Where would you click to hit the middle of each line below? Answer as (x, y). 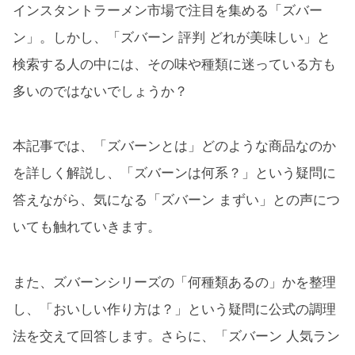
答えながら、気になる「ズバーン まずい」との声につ (176, 200)
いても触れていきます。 (87, 227)
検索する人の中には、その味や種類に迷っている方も (174, 64)
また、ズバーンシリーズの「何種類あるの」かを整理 (174, 282)
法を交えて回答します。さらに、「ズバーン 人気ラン (176, 336)
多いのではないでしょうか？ (100, 91)
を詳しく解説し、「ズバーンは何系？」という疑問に (174, 174)
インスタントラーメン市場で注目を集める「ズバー (168, 10)
